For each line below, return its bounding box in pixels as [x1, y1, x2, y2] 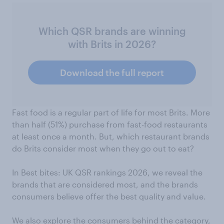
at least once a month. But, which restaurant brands [12, 131, 209, 141]
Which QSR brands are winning [38, 25, 186, 37]
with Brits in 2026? [68, 38, 156, 50]
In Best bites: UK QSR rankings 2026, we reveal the [12, 167, 202, 177]
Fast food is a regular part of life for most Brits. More [12, 107, 210, 117]
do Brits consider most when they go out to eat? [12, 143, 194, 153]
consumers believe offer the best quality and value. [12, 191, 206, 201]
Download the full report [60, 67, 164, 78]
